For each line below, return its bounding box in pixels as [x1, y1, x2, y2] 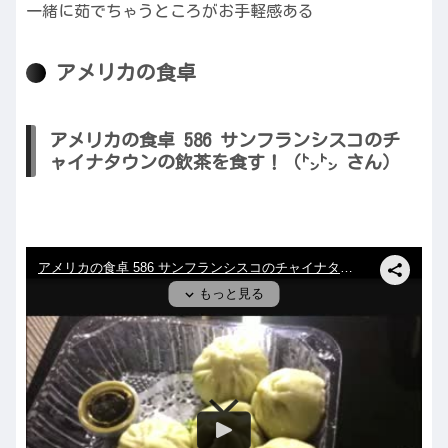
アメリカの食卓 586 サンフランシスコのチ [49, 130, 400, 149]
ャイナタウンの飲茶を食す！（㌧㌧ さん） [49, 152, 400, 171]
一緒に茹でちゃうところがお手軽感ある [26, 3, 314, 20]
